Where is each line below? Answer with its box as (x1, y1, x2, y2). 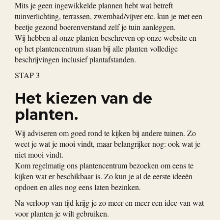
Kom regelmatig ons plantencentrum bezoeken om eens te (15, 160, 193, 171)
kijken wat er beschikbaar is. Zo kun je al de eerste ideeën (15, 171, 192, 182)
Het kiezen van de (15, 89, 152, 108)
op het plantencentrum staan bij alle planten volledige (15, 43, 178, 54)
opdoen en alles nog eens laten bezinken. (15, 182, 141, 192)
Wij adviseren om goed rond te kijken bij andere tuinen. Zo (15, 128, 196, 138)
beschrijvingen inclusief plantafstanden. (15, 54, 136, 65)
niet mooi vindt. (15, 149, 63, 160)
